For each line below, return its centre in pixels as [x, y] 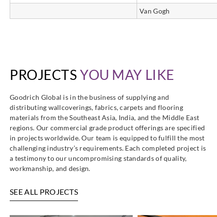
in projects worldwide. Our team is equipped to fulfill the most [107, 138]
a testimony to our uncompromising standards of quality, [98, 158]
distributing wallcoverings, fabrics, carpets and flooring [96, 107]
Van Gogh [155, 11]
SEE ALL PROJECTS [44, 192]
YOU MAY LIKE [127, 75]
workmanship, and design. [50, 168]
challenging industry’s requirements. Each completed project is [108, 148]
